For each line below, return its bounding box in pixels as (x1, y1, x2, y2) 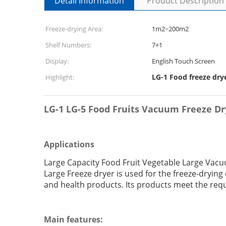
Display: (45, 56, 69, 66)
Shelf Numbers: (45, 40, 91, 49)
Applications (44, 139, 94, 150)
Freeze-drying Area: (45, 24, 103, 33)
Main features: (44, 214, 103, 225)
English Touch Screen (152, 56, 215, 66)
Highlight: (45, 73, 74, 82)
